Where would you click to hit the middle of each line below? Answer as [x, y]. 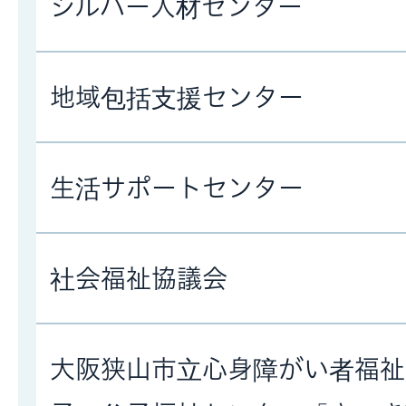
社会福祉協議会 [139, 279]
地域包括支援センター [177, 97]
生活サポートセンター [177, 188]
